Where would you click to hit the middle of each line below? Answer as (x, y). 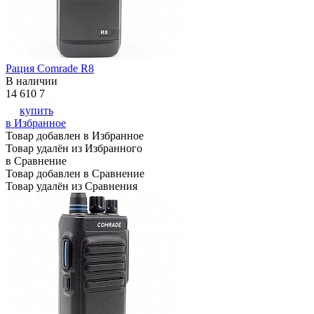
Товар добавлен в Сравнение (75, 174)
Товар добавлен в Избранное (75, 136)
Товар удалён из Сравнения (71, 186)
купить (36, 111)
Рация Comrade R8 (50, 69)
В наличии (32, 81)
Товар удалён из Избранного (74, 149)
